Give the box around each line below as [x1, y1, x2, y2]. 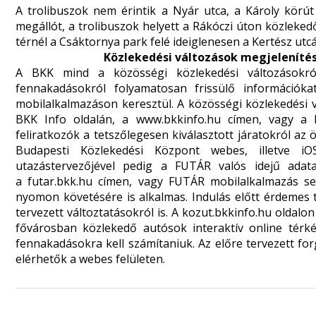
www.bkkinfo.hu [135, 111, 221, 127]
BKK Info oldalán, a [16, 111, 136, 127]
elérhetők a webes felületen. [16, 251, 165, 267]
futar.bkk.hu [28, 174, 93, 189]
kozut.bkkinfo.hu [182, 205, 272, 220]
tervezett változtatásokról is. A [16, 205, 183, 220]
